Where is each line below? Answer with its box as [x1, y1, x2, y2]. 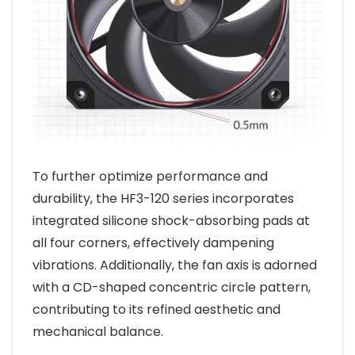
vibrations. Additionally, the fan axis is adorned [32, 256, 317, 274]
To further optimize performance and [32, 167, 268, 185]
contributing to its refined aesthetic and [32, 300, 281, 319]
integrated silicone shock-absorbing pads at [32, 212, 310, 230]
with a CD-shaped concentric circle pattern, [32, 278, 311, 296]
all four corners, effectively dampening [32, 234, 274, 252]
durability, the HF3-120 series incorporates [32, 189, 294, 208]
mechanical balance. [32, 323, 163, 341]
